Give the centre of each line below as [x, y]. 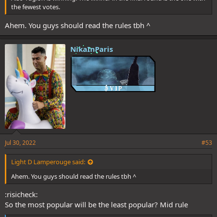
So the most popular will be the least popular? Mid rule [96, 204]
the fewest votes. [36, 7]
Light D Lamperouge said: [48, 162]
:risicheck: [21, 194]
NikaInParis [92, 49]
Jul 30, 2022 [20, 142]
